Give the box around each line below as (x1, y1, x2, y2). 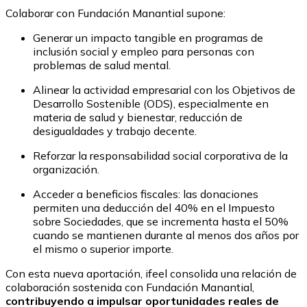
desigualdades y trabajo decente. (33, 124, 197, 138)
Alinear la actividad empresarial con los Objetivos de (33, 83, 295, 97)
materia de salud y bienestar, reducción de (33, 110, 243, 124)
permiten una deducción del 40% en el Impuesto (33, 201, 275, 214)
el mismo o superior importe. (33, 242, 173, 256)
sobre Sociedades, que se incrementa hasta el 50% (33, 214, 288, 228)
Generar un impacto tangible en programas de (33, 31, 263, 45)
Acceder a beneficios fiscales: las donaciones (33, 187, 258, 201)
